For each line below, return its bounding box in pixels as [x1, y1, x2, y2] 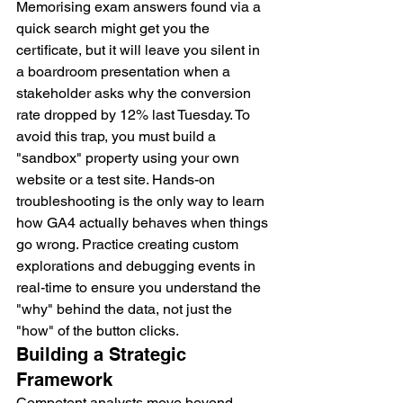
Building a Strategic [16, 344, 192, 366]
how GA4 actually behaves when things [16, 214, 272, 232]
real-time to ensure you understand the [16, 279, 264, 297]
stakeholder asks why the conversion [16, 85, 255, 103]
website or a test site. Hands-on [16, 171, 219, 189]
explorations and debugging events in [16, 257, 259, 275]
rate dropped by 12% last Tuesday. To [16, 106, 254, 124]
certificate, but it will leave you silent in [16, 41, 264, 59]
